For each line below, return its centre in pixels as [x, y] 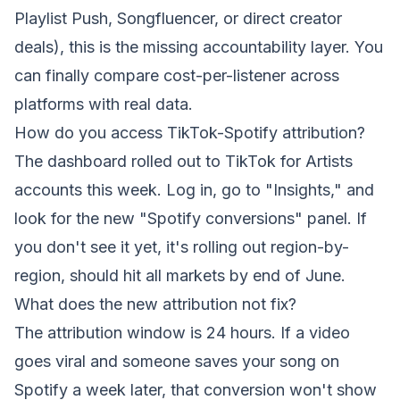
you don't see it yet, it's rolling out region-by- [182, 247]
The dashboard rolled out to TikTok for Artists [183, 161]
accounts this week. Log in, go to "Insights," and [194, 190]
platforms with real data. [104, 104]
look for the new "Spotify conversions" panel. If [191, 218]
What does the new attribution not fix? [155, 304]
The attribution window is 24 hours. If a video [182, 333]
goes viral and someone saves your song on [177, 361]
